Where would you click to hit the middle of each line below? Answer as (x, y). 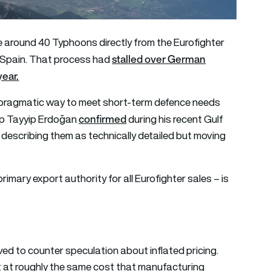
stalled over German (159, 59)
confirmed (103, 119)
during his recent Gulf (175, 119)
